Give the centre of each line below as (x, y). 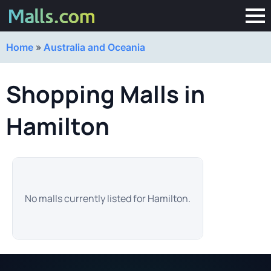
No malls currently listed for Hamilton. (108, 198)
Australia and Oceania (94, 47)
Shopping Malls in (106, 94)
